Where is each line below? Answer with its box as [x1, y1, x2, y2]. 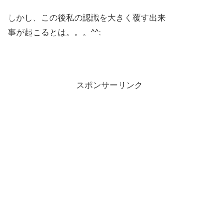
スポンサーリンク [76, 80, 143, 90]
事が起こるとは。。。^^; [8, 28, 101, 38]
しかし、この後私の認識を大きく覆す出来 [8, 13, 166, 23]
